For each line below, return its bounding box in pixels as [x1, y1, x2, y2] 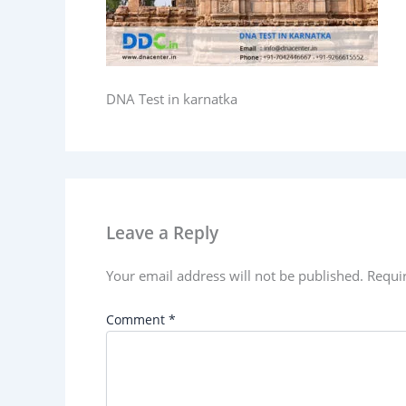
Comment [106, 310, 169, 328]
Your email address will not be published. [106, 266, 363, 285]
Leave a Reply [106, 221, 218, 245]
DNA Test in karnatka [106, 90, 237, 108]
